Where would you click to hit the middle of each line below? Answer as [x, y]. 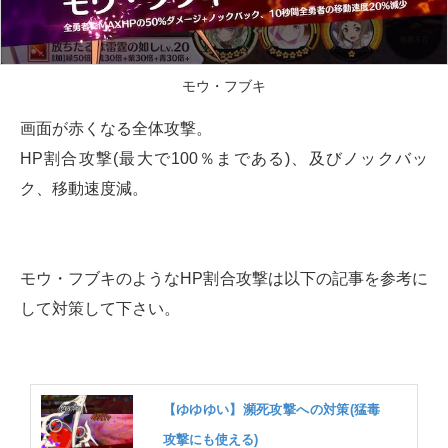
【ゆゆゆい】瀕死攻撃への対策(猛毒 [271, 409]
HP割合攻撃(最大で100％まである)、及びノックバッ [224, 158]
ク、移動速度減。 [84, 188]
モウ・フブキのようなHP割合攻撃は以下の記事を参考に [224, 278]
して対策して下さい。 [100, 308]
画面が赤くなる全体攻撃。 [116, 128]
